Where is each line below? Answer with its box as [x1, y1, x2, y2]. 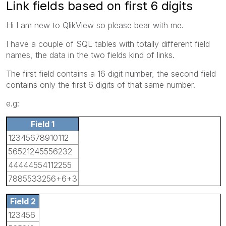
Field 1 [31, 119, 54, 129]
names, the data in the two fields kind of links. [6, 49, 175, 60]
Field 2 [10, 196, 36, 206]
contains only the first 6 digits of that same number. [6, 79, 195, 90]
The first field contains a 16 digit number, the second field [6, 68, 216, 79]
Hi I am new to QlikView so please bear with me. [6, 20, 184, 30]
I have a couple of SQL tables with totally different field [6, 38, 210, 49]
